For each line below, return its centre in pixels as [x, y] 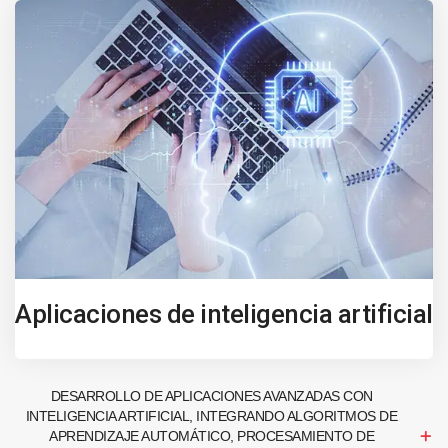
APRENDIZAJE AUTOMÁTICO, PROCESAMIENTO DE [211, 436]
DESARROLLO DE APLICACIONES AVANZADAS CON [211, 396]
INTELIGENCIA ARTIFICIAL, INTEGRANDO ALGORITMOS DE [211, 416]
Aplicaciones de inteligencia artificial [224, 313]
